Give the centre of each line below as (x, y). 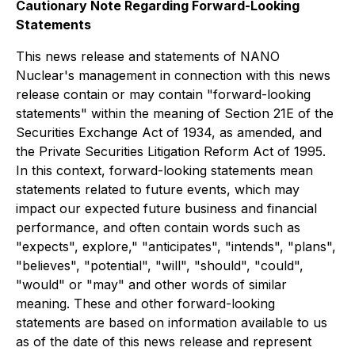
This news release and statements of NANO (148, 57)
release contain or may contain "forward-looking (163, 95)
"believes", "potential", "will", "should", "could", (160, 266)
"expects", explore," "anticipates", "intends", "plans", (176, 247)
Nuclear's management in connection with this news (173, 76)
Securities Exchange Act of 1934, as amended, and (169, 133)
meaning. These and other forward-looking (145, 304)
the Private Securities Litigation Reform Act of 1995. (171, 152)
